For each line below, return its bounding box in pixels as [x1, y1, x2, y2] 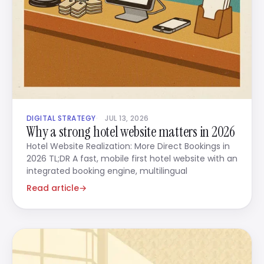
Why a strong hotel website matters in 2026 [27, 123, 235, 141]
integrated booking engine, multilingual [27, 165, 187, 177]
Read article [27, 182, 79, 194]
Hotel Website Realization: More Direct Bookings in [27, 140, 230, 152]
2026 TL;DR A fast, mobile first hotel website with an [27, 153, 237, 164]
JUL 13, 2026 [105, 113, 149, 123]
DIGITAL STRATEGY [27, 113, 96, 123]
